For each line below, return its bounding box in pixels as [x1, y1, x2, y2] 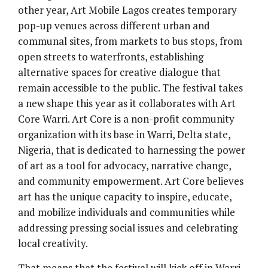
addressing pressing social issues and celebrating [18, 221, 237, 235]
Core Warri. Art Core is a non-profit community [18, 112, 234, 126]
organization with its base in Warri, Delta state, [18, 127, 230, 142]
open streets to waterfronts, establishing [18, 50, 203, 64]
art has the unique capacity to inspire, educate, [18, 190, 232, 204]
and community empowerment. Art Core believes [18, 174, 243, 188]
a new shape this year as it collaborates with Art [18, 96, 236, 111]
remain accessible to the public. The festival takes [18, 81, 243, 95]
